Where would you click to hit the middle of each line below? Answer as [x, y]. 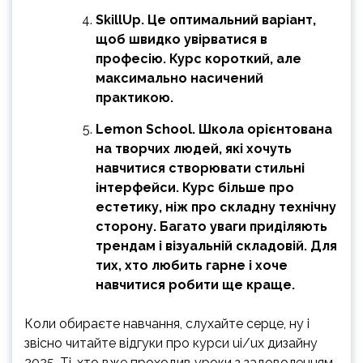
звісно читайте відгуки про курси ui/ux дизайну [171, 344]
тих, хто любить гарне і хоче [192, 266]
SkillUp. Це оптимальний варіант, [206, 20]
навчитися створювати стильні [200, 169]
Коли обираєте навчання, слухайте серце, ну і [167, 324]
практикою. [135, 98]
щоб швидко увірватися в [181, 40]
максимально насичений [179, 79]
